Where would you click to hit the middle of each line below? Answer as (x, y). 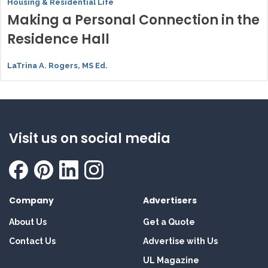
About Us (28, 222)
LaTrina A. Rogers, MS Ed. (57, 66)
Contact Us (32, 241)
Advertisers (170, 200)
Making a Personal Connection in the (133, 20)
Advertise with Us (180, 241)
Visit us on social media (90, 138)
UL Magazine (171, 260)
